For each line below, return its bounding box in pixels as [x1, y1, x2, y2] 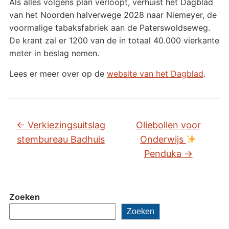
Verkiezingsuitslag [25, 120, 105, 131]
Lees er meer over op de [9, 68, 107, 79]
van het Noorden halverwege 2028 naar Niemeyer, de [9, 10, 217, 20]
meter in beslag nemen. [9, 48, 99, 59]
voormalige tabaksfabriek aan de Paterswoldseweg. [9, 22, 210, 33]
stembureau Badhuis [16, 134, 105, 145]
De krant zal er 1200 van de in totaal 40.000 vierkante [9, 35, 219, 46]
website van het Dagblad [106, 68, 203, 79]
